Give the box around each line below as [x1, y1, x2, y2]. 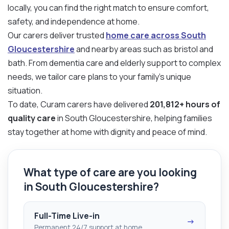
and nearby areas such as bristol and [75, 43, 213, 55]
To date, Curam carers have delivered [8, 98, 150, 110]
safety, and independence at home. [8, 15, 140, 27]
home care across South [106, 29, 206, 41]
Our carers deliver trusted [8, 29, 106, 41]
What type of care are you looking [24, 165, 197, 179]
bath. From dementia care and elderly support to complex [8, 57, 221, 68]
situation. [8, 84, 42, 96]
